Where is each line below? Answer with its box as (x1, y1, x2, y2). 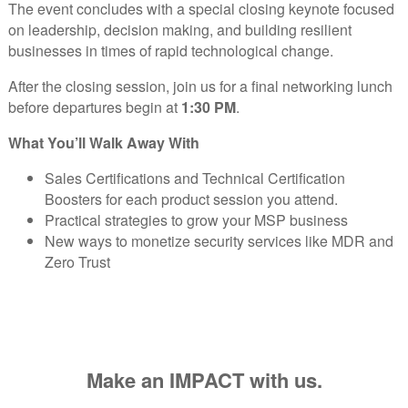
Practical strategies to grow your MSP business (45, 209, 348, 231)
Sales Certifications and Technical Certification (45, 168, 345, 189)
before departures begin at (8, 97, 181, 118)
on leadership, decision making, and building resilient (8, 19, 352, 41)
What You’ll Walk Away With (8, 132, 199, 154)
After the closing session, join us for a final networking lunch (8, 76, 393, 97)
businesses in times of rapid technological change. (8, 40, 333, 62)
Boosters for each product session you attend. (45, 189, 338, 210)
